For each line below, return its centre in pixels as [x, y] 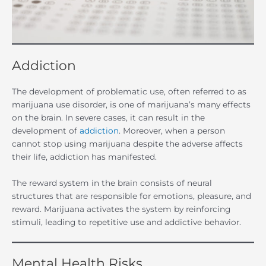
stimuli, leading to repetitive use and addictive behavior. [126, 222]
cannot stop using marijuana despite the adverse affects [127, 143]
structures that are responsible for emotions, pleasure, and [132, 196]
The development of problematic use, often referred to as [129, 91]
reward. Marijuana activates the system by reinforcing [121, 209]
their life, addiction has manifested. [84, 156]
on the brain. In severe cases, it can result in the [108, 117]
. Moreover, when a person [172, 130]
